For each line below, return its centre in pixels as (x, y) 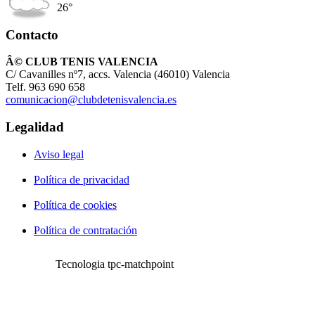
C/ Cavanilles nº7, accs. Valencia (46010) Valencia (118, 75)
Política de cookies (75, 205)
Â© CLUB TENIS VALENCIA (82, 62)
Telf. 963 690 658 (45, 87)
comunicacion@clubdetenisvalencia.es (91, 100)
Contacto (32, 34)
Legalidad (35, 127)
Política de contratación (85, 230)
